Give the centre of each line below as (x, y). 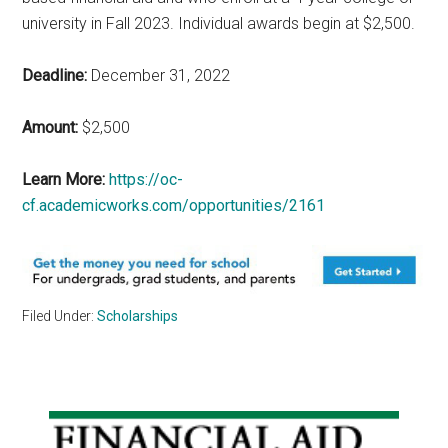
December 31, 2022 (159, 75)
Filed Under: (60, 315)
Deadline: (55, 75)
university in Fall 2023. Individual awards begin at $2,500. (219, 23)
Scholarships (138, 315)
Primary (75, 427)
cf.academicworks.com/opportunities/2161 (174, 205)
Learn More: (64, 179)
